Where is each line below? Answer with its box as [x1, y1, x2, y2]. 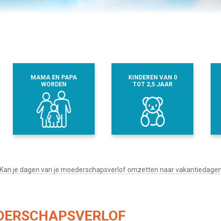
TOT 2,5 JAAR [132, 80, 173, 88]
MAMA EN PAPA [30, 74, 77, 81]
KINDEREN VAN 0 [128, 74, 177, 81]
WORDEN [40, 80, 67, 88]
